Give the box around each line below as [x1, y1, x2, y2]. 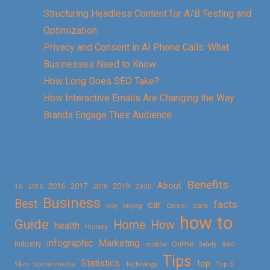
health [54, 219, 80, 231]
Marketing [98, 237, 140, 249]
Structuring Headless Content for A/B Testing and [43, 7, 251, 19]
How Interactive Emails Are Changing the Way [43, 92, 234, 104]
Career [166, 201, 187, 210]
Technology [125, 260, 157, 268]
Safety [199, 240, 216, 248]
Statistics [81, 257, 120, 269]
